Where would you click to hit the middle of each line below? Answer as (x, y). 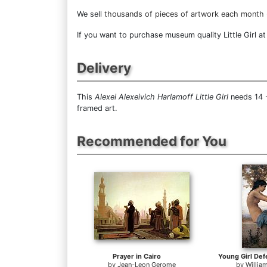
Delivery (104, 67)
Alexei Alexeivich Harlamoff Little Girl (162, 97)
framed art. (97, 108)
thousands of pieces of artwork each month (184, 14)
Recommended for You (152, 141)
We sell (91, 14)
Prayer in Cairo (136, 256)
